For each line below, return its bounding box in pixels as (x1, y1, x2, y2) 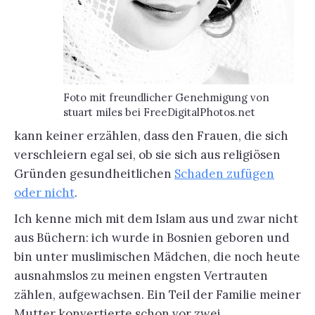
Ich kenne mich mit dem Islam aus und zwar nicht (14, 211, 298, 226)
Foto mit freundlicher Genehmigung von (63, 91, 269, 104)
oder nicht (14, 185, 75, 200)
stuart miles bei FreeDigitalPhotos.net (63, 105, 255, 119)
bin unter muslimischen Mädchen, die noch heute (14, 249, 300, 264)
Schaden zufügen (174, 166, 274, 181)
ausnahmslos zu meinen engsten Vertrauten (14, 268, 268, 283)
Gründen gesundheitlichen (14, 166, 174, 181)
